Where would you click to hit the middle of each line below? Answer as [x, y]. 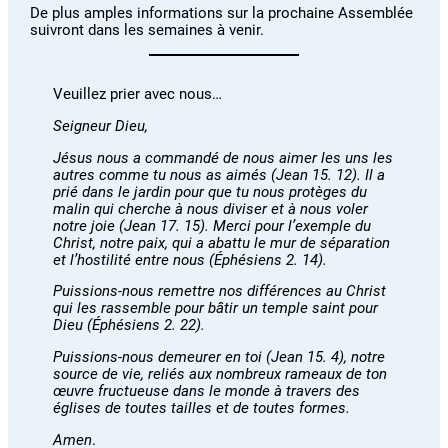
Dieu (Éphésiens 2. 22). [128, 325]
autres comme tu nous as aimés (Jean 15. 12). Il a [218, 174]
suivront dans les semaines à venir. [147, 30]
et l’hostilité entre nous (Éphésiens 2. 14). [189, 259]
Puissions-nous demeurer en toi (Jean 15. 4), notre [218, 357]
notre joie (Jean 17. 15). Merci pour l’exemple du [211, 225]
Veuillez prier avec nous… [137, 93]
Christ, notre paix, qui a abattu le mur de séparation [221, 242]
